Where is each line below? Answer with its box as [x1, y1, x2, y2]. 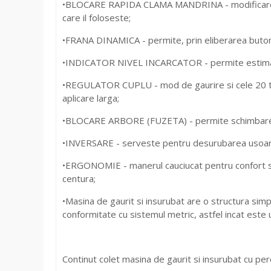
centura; [62, 172, 98, 184]
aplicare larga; [62, 91, 122, 104]
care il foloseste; [62, 11, 133, 24]
